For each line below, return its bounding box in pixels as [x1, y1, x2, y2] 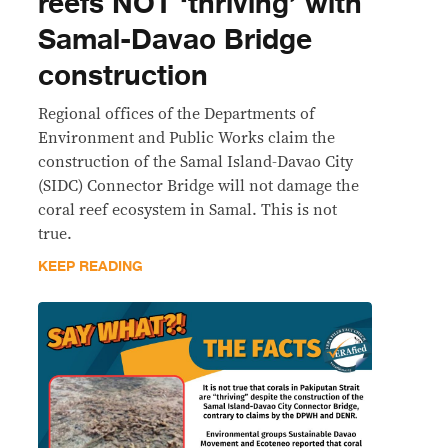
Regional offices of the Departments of [38, 106, 315, 122]
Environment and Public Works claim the [38, 130, 335, 146]
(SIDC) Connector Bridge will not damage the [38, 178, 359, 194]
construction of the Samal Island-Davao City [38, 154, 353, 170]
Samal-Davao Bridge [38, 17, 312, 63]
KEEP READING [38, 255, 143, 278]
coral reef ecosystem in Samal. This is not [38, 202, 337, 218]
